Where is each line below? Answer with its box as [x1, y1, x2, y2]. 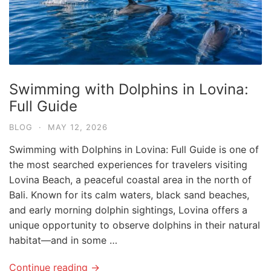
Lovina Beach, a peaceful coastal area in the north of [9, 173, 252, 186]
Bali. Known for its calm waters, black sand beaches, [9, 188, 249, 201]
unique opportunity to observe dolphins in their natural [9, 218, 260, 231]
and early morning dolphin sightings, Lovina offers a [9, 203, 247, 216]
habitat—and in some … [9, 233, 117, 246]
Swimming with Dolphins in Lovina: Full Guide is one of [9, 143, 259, 155]
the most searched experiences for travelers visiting [9, 158, 247, 171]
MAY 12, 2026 [48, 122, 108, 132]
